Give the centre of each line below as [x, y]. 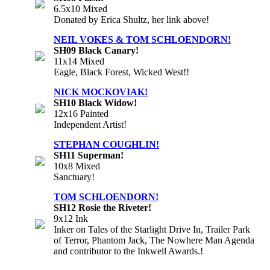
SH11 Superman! [89, 155]
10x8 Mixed [77, 166]
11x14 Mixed [79, 61]
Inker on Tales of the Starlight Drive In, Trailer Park [152, 229]
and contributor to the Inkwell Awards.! [128, 251]
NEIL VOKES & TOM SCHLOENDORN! [142, 39]
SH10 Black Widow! [95, 102]
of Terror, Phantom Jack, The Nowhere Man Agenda [154, 240]
